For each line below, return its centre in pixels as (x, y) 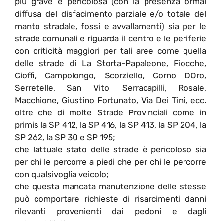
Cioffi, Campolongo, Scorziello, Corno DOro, (110, 75)
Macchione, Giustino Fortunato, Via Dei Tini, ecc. (110, 100)
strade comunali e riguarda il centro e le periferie (110, 38)
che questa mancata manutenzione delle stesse (110, 186)
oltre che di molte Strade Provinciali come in (110, 112)
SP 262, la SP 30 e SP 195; (65, 137)
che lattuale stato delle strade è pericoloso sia (110, 149)
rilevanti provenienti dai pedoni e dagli (110, 211)
